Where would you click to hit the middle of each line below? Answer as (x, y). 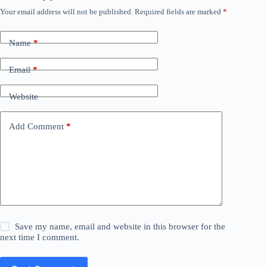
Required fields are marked (179, 12)
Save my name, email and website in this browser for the (120, 227)
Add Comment (36, 126)
